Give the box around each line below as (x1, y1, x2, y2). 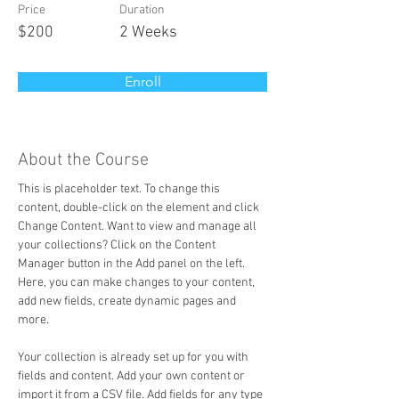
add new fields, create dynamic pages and (18, 294, 239, 309)
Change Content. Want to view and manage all (18, 219, 259, 234)
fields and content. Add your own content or (18, 369, 248, 384)
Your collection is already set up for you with (18, 350, 251, 365)
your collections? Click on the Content (18, 238, 218, 253)
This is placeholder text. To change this (18, 182, 223, 197)
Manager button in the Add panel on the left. (18, 256, 248, 272)
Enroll (124, 73, 161, 90)
